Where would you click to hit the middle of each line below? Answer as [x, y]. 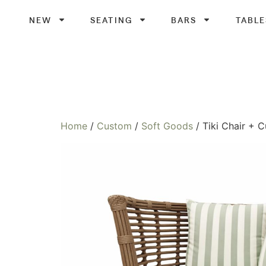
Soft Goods [167, 126]
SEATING [111, 20]
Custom [114, 126]
